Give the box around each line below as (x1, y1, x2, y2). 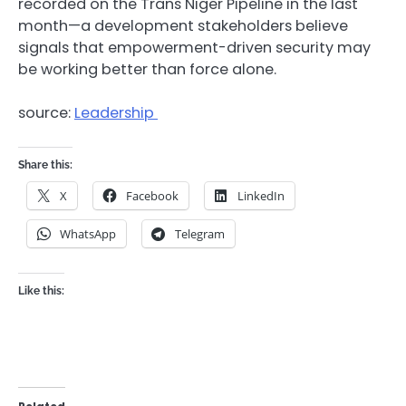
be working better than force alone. (18, 59, 276, 81)
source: (18, 102, 74, 124)
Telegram (175, 225, 225, 242)
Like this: (18, 284, 64, 297)
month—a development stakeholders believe (18, 15, 348, 37)
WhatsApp (60, 225, 116, 242)
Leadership (74, 102, 158, 124)
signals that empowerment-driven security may (18, 37, 371, 59)
